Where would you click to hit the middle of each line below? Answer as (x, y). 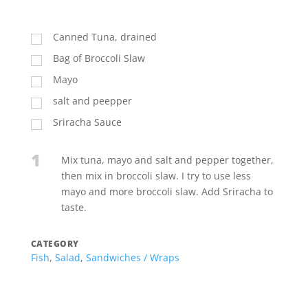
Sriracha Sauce (87, 122)
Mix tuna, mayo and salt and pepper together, (167, 160)
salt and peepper (92, 101)
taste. (74, 208)
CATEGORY (55, 244)
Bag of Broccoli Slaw (99, 58)
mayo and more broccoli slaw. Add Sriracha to (167, 192)
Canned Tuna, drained (104, 37)
